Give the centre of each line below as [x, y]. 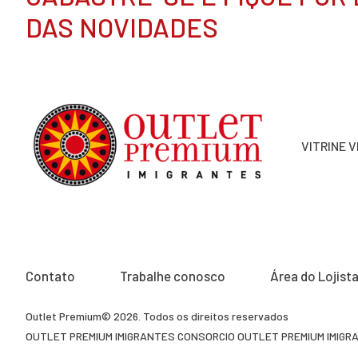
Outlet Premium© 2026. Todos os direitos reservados [157, 316]
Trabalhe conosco [173, 276]
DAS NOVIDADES [122, 27]
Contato [50, 276]
